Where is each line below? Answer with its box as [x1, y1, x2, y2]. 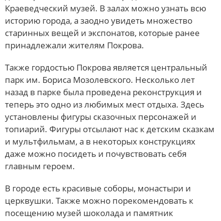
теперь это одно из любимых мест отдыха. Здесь [5, 99, 204, 110]
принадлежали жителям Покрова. [5, 39, 144, 51]
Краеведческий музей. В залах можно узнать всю [5, 2, 206, 14]
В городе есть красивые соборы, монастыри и [5, 183, 191, 194]
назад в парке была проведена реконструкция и [5, 86, 202, 98]
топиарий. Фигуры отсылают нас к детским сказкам [5, 123, 215, 135]
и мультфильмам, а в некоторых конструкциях [5, 136, 195, 147]
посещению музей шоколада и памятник [5, 207, 173, 219]
